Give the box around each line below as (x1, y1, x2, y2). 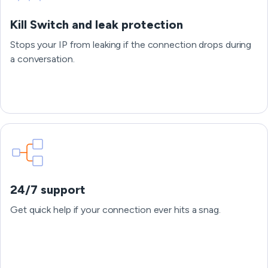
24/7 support (10, 182, 86, 197)
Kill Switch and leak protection (10, 17, 183, 32)
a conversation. (10, 53, 75, 65)
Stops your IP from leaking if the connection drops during (10, 39, 252, 50)
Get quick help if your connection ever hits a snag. (10, 204, 221, 215)
